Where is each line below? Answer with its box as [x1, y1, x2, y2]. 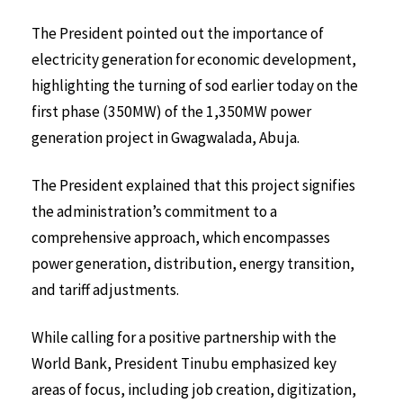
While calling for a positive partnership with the [31, 327, 336, 347]
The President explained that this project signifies [31, 175, 355, 195]
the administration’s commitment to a [31, 201, 277, 221]
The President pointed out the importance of [31, 23, 324, 44]
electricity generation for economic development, [31, 49, 356, 70]
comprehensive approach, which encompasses [31, 227, 330, 247]
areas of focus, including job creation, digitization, [31, 379, 356, 399]
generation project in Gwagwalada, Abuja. [31, 128, 300, 148]
